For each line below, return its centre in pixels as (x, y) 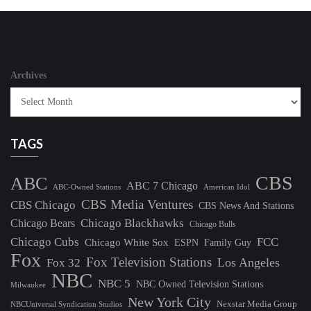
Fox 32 (64, 263)
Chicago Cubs (45, 242)
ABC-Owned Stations (87, 187)
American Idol (227, 187)
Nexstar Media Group (257, 304)
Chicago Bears (43, 223)
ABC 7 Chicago (162, 186)
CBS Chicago (43, 205)
